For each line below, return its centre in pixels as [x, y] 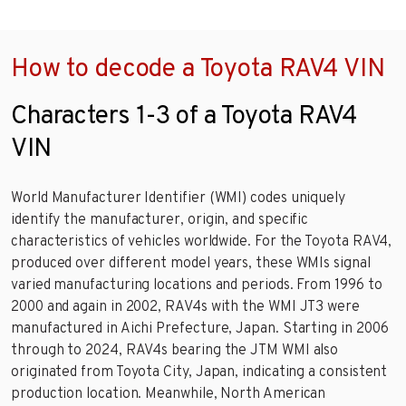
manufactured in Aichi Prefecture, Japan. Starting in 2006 [200, 329]
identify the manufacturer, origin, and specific [160, 220]
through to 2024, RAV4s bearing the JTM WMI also [175, 350]
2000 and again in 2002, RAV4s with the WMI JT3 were [185, 307]
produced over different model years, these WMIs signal [191, 263]
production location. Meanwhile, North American [169, 394]
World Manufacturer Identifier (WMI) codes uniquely [179, 198]
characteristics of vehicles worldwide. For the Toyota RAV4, [202, 242]
